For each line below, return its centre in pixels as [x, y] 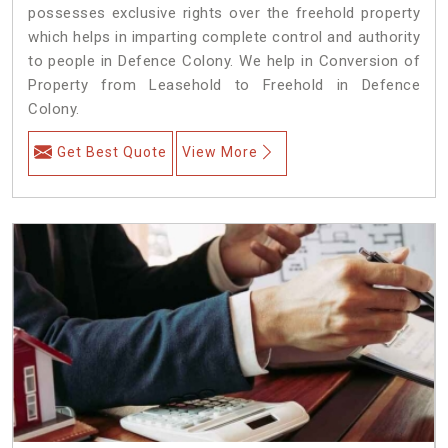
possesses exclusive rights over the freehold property [224, 12]
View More [220, 151]
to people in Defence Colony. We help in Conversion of [224, 60]
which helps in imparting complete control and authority [224, 36]
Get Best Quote [112, 151]
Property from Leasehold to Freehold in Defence [224, 84]
